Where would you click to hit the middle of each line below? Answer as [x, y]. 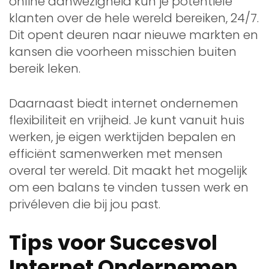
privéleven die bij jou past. [85, 204]
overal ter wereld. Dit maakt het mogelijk [128, 170]
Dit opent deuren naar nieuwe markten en [134, 35]
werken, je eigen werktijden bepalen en [122, 137]
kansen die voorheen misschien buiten [123, 51]
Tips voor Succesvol [113, 242]
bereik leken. [45, 68]
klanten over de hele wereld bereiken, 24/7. [134, 18]
